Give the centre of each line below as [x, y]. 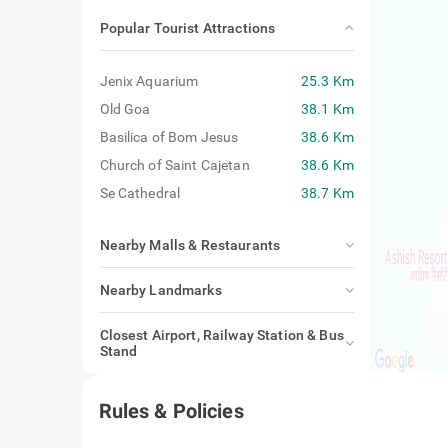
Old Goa [125, 109]
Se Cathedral [140, 193]
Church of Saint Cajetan [174, 165]
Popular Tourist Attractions [187, 28]
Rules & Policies [171, 411]
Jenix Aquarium [149, 81]
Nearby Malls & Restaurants [190, 245]
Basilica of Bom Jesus [169, 137]
